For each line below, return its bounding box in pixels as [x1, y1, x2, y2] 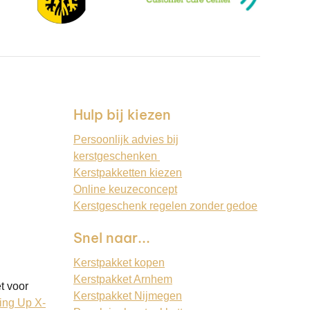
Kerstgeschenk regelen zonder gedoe [73, 199, 257, 212]
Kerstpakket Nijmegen [73, 289, 182, 302]
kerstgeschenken [73, 149, 160, 162]
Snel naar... [73, 228, 150, 246]
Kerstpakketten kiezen [73, 166, 182, 179]
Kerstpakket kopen [73, 256, 165, 268]
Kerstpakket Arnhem [73, 273, 172, 285]
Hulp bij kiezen [73, 105, 171, 123]
